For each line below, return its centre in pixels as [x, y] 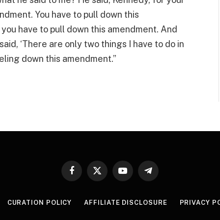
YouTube [135, 175]
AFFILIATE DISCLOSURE [126, 203]
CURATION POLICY [40, 203]
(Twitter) [109, 184]
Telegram [162, 175]
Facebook [86, 175]
